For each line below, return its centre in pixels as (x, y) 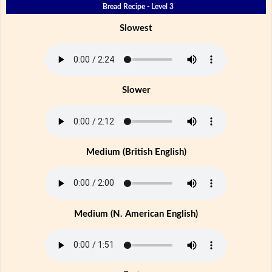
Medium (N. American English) (136, 214)
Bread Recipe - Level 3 (138, 7)
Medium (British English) (136, 152)
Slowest (136, 29)
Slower (136, 90)
